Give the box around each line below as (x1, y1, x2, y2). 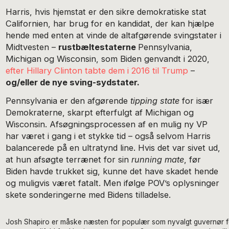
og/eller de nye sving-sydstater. (6, 77, 140, 87)
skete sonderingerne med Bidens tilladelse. (6, 190, 171, 200)
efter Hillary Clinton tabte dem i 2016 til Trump (6, 65, 189, 76)
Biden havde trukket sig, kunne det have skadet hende (6, 166, 219, 177)
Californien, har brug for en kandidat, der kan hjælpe (6, 18, 215, 29)
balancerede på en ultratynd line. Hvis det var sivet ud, (6, 143, 221, 153)
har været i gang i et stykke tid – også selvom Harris (6, 131, 211, 142)
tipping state (130, 96, 180, 106)
